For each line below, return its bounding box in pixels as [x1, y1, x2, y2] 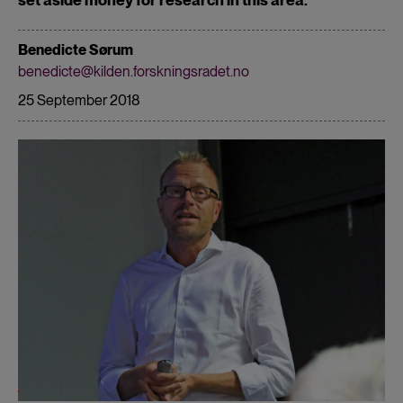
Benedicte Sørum [18, 40, 133, 58]
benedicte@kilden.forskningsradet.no [18, 62, 249, 80]
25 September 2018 [18, 91, 140, 109]
